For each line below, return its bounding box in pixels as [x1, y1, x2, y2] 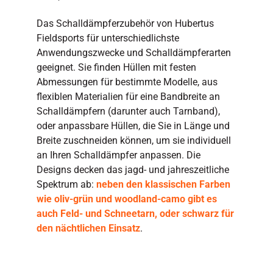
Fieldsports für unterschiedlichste [36, 32, 179, 44]
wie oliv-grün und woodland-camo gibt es [36, 193, 217, 205]
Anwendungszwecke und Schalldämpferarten [36, 47, 231, 59]
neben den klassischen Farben [96, 179, 230, 191]
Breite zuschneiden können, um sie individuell [36, 135, 231, 147]
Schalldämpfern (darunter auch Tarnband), [36, 105, 220, 118]
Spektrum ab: [36, 179, 96, 191]
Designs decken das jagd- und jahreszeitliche [36, 164, 229, 176]
